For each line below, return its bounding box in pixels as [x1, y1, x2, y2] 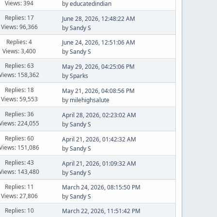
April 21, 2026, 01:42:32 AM [62, 135, 136, 143]
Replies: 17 [4, 14, 34, 22]
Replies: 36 [4, 110, 34, 118]
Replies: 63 [4, 62, 34, 70]
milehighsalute [69, 95, 109, 104]
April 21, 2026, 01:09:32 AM [62, 159, 136, 168]
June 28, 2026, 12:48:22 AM [62, 14, 135, 23]
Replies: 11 [4, 182, 34, 191]
